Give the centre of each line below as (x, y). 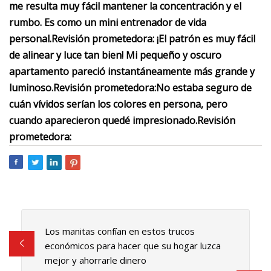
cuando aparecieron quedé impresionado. (103, 120)
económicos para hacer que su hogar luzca (132, 246)
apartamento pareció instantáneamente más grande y (132, 71)
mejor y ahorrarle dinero (95, 260)
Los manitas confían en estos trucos (119, 231)
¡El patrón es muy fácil (205, 39)
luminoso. (31, 88)
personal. (30, 39)
